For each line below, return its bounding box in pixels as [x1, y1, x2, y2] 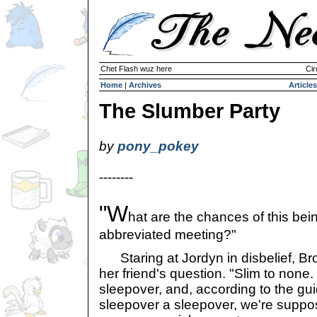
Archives [129, 81, 161, 89]
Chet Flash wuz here [100, 64, 172, 73]
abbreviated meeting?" [99, 227, 236, 242]
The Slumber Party [99, 100, 280, 122]
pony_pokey [117, 139, 199, 154]
